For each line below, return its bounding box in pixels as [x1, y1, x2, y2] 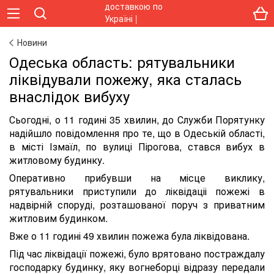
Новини [17, 36, 47, 48]
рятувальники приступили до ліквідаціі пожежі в [9, 184, 265, 198]
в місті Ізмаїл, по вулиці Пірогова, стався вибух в [9, 139, 265, 154]
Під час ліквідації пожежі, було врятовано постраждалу [9, 246, 265, 261]
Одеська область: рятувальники [9, 51, 235, 72]
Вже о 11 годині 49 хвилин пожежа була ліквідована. [9, 229, 250, 243]
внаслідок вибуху [9, 85, 130, 106]
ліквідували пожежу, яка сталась [9, 68, 242, 89]
